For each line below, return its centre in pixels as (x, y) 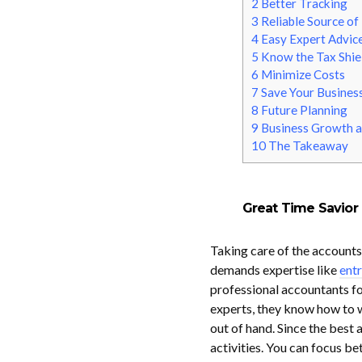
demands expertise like (274, 269)
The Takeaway (308, 146)
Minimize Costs (304, 75)
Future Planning (304, 110)
